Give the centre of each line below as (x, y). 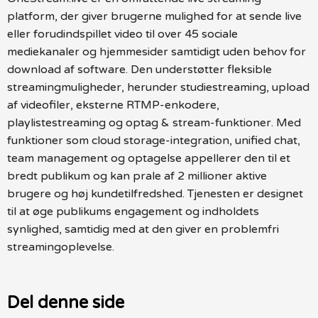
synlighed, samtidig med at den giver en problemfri (143, 229)
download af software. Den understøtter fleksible (139, 69)
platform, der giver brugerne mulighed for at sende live (154, 16)
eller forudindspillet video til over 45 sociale (122, 34)
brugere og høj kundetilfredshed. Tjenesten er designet (155, 193)
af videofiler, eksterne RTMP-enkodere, (113, 105)
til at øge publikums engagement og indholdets (133, 211)
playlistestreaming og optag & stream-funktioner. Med (154, 122)
